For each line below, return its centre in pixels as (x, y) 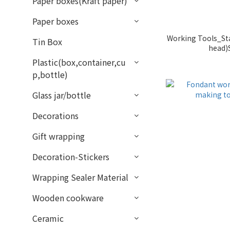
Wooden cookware (68, 198)
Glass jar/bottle (62, 95)
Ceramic (48, 218)
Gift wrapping (59, 136)
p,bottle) (50, 74)
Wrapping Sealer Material (80, 177)
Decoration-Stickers (71, 157)
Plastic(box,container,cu (79, 62)
